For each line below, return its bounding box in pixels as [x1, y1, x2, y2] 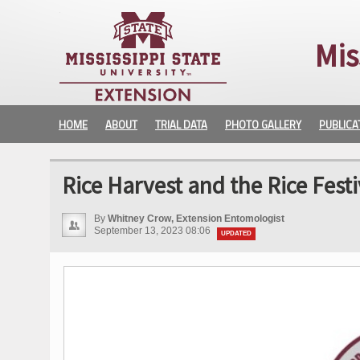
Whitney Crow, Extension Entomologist [108, 213, 284, 224]
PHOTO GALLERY [225, 117, 301, 133]
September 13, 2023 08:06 [94, 225, 213, 236]
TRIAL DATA [155, 117, 207, 133]
